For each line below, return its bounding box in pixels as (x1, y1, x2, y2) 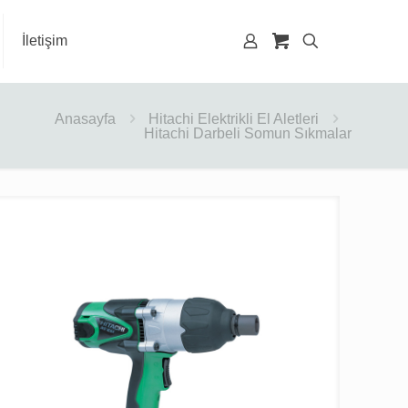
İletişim (22, 33, 67, 48)
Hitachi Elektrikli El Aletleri (148, 111, 319, 127)
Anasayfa (55, 111, 116, 127)
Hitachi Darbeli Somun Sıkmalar (144, 126, 352, 141)
